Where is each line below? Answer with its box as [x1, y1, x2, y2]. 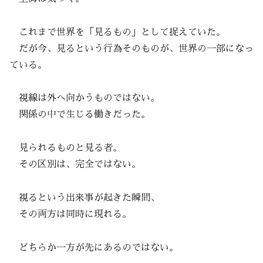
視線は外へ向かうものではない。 [9, 93, 160, 103]
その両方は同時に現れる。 [9, 210, 131, 220]
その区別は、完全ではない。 [9, 160, 141, 170]
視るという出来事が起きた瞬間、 [9, 193, 160, 203]
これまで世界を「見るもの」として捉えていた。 [9, 27, 225, 37]
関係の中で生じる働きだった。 [9, 110, 150, 120]
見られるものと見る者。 [9, 143, 122, 153]
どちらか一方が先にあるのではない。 [9, 242, 178, 252]
